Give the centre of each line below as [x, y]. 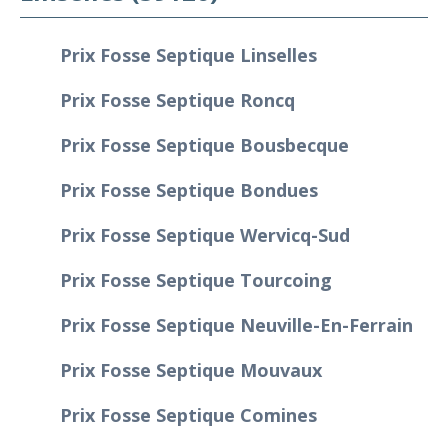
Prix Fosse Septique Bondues [189, 189]
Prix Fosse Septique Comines [188, 414]
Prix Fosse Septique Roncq [177, 99]
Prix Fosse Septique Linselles [188, 54]
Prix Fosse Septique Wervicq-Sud [205, 234]
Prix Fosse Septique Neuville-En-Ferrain [236, 324]
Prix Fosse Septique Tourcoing [196, 279]
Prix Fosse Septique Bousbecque [204, 144]
